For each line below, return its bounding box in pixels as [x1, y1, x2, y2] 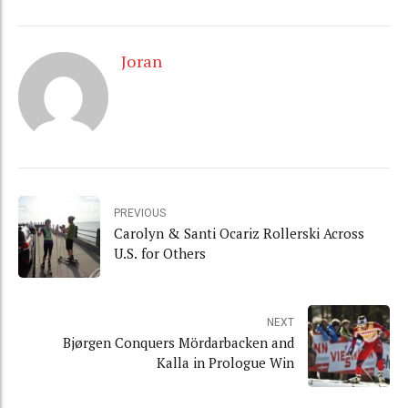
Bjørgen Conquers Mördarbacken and [63, 333, 294, 352]
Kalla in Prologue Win [157, 353, 294, 372]
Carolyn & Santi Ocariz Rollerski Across [114, 224, 364, 243]
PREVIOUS [114, 207, 166, 220]
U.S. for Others [114, 244, 206, 263]
